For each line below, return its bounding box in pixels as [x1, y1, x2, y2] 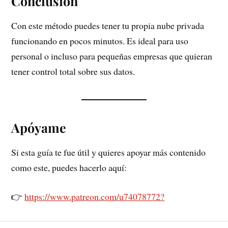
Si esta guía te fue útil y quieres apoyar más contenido [11, 146, 206, 158]
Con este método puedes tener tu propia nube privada [11, 19, 205, 32]
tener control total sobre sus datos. [11, 65, 135, 77]
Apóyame [11, 119, 67, 136]
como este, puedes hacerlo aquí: [11, 161, 127, 174]
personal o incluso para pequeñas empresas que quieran [11, 49, 213, 62]
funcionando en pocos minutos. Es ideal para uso [11, 34, 189, 47]
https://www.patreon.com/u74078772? [24, 190, 165, 203]
